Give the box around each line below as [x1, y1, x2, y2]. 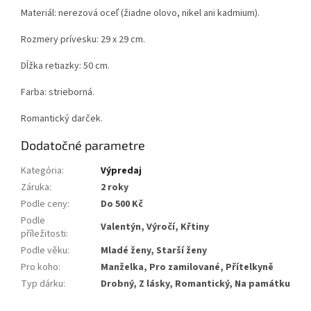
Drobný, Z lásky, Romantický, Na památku [101, 276, 290, 291]
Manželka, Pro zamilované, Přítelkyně [101, 260, 274, 274]
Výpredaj [101, 163, 142, 178]
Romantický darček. [21, 111, 103, 126]
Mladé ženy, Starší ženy [101, 243, 207, 258]
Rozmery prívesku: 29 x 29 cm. [21, 32, 145, 47]
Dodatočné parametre [21, 137, 145, 153]
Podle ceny [21, 196, 67, 211]
